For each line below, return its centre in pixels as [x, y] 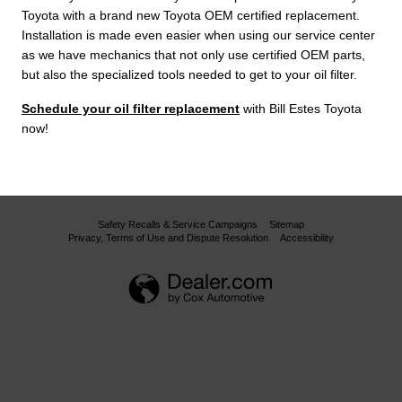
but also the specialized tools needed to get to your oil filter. [189, 74]
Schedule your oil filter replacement [131, 108]
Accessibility [307, 237]
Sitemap [287, 224]
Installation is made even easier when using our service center [198, 35]
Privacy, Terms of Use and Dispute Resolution [168, 237]
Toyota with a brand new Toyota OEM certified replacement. [191, 15]
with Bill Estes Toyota [301, 108]
